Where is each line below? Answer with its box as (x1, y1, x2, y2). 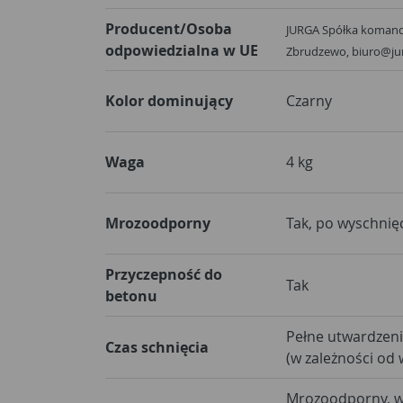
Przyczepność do (105, 264, 222, 284)
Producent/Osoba (105, 18, 232, 39)
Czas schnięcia (105, 336, 209, 357)
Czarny (286, 90, 332, 111)
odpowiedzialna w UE (105, 40, 258, 60)
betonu (105, 285, 157, 306)
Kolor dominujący (105, 90, 233, 111)
